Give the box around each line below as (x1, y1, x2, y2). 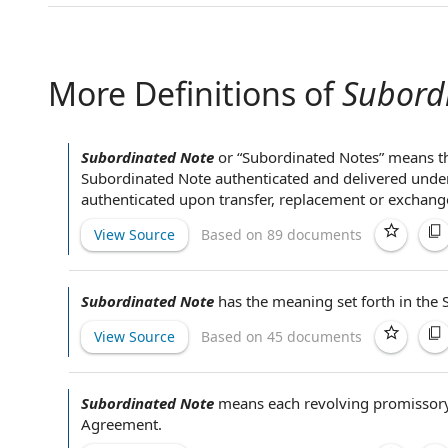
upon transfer (179, 189, 271, 209)
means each (218, 393, 304, 413)
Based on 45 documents (201, 326, 362, 346)
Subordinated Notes (242, 147, 379, 167)
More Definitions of (48, 72, 342, 115)
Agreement (81, 414, 158, 434)
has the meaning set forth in (218, 291, 416, 311)
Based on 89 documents (201, 224, 362, 244)
